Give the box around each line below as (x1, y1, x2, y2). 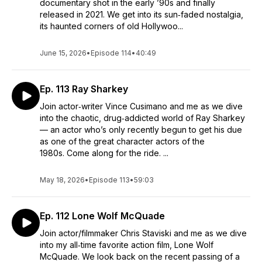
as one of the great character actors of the (40, 136, 205, 146)
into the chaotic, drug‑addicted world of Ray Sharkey (40, 113, 245, 123)
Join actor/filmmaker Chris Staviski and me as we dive (40, 228, 247, 238)
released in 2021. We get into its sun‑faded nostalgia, (40, 9, 243, 19)
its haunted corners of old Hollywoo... (40, 21, 183, 31)
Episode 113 (89, 175, 130, 184)
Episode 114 (91, 49, 132, 57)
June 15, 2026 (40, 49, 87, 57)
